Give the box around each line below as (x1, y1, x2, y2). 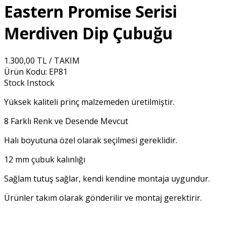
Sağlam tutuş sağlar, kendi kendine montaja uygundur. (4, 173, 210, 184)
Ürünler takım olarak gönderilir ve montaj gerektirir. (4, 192, 202, 203)
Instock (27, 77, 54, 88)
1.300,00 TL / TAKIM (4, 54, 80, 66)
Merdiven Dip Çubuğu (4, 22, 173, 44)
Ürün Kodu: (4, 66, 47, 77)
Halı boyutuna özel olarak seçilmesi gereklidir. (4, 134, 177, 146)
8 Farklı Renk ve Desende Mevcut (4, 115, 128, 127)
